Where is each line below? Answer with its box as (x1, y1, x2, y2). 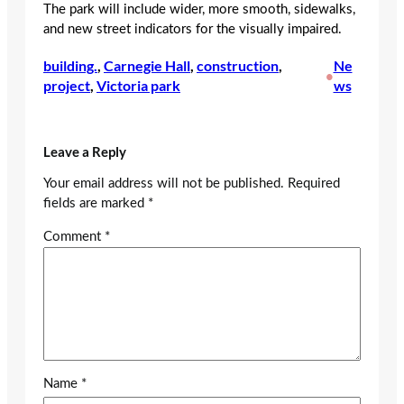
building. (43, 57, 97, 75)
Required (288, 176, 340, 190)
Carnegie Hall (104, 57, 190, 75)
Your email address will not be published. (43, 176, 284, 190)
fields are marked (43, 196, 148, 210)
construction (197, 57, 279, 75)
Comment (43, 229, 105, 243)
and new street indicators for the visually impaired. (43, 22, 342, 36)
